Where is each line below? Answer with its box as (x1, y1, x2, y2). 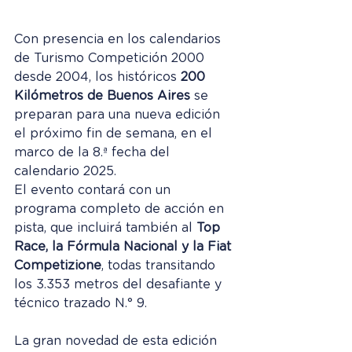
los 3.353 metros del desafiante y (14, 278, 225, 291)
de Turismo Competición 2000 (14, 52, 208, 65)
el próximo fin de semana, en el (14, 127, 216, 141)
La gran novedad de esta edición (14, 335, 221, 348)
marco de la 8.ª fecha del (14, 146, 174, 159)
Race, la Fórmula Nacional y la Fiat (14, 240, 235, 254)
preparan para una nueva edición (14, 108, 224, 122)
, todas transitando (101, 259, 219, 273)
